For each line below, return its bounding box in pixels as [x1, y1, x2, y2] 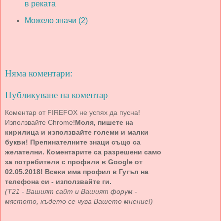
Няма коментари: [5, 68, 73, 78]
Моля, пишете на [75, 118, 133, 126]
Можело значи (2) [24, 16, 88, 25]
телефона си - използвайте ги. [5, 177, 111, 185]
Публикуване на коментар [5, 89, 108, 100]
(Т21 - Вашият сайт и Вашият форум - [5, 187, 137, 195]
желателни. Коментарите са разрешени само [5, 147, 161, 156]
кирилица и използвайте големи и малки [5, 128, 148, 136]
